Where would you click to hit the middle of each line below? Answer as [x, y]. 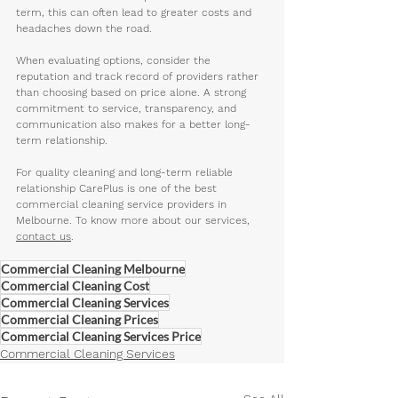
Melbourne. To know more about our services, [135, 220]
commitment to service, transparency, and [128, 108]
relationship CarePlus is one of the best [118, 188]
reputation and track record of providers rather [139, 76]
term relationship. [62, 140]
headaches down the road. [86, 28]
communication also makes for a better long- [133, 124]
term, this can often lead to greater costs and [135, 12]
